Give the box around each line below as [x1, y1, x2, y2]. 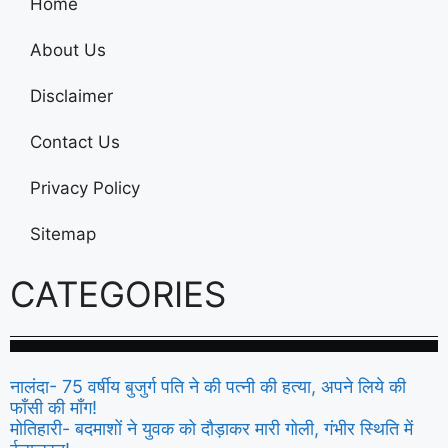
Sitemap [30, 223, 96, 244]
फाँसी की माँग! [10, 396, 97, 418]
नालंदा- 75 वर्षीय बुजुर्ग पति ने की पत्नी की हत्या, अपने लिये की [10, 375, 406, 397]
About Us [30, 39, 106, 60]
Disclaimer [30, 85, 113, 106]
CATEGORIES [10, 272, 226, 315]
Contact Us [30, 131, 120, 152]
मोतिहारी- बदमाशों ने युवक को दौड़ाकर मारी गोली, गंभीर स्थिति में [10, 417, 413, 439]
